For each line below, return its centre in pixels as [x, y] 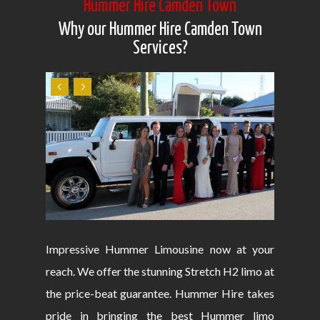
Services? [160, 49]
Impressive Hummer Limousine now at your [160, 249]
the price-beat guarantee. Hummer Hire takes [160, 294]
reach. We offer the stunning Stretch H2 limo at [160, 271]
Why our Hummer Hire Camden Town [160, 30]
